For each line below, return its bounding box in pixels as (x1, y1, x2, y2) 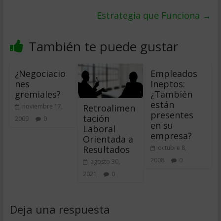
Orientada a (82, 133, 133, 145)
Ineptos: (150, 78, 185, 90)
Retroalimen (82, 102, 135, 114)
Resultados (82, 143, 130, 155)
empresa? (150, 130, 192, 142)
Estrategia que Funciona (97, 9, 203, 21)
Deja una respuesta (9, 201, 110, 217)
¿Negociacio (14, 68, 66, 79)
